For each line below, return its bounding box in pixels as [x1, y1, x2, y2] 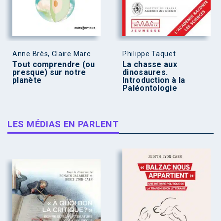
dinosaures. [122, 67, 168, 77]
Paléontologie [122, 83, 177, 93]
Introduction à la [122, 75, 185, 85]
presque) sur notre [12, 67, 86, 77]
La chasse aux [122, 59, 177, 69]
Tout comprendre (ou [12, 59, 95, 69]
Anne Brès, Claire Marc [12, 49, 91, 58]
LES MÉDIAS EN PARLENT [7, 118, 119, 129]
